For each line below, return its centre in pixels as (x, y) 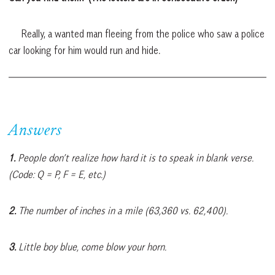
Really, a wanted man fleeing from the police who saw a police (137, 33)
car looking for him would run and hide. (84, 50)
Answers (35, 131)
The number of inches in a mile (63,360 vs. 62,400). (123, 210)
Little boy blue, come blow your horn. (92, 246)
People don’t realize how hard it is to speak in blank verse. (136, 157)
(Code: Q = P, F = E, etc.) (58, 174)
